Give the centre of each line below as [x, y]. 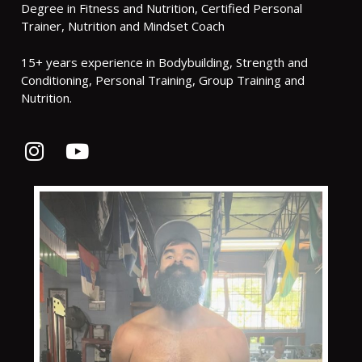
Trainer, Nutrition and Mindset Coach [123, 26]
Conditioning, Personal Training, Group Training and [163, 80]
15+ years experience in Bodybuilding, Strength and [164, 62]
